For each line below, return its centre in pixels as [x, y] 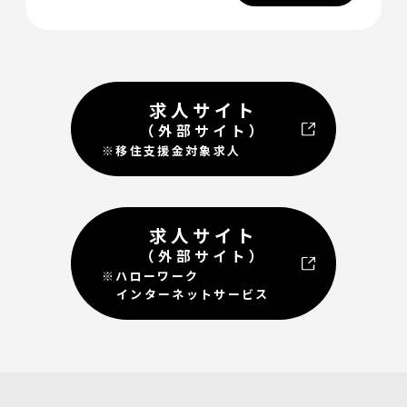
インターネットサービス [186, 293]
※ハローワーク [151, 275]
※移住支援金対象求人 [172, 150]
